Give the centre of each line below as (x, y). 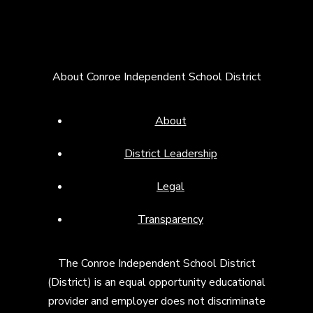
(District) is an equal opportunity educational (156, 283)
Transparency (170, 220)
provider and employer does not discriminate (156, 301)
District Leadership (170, 154)
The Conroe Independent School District (156, 264)
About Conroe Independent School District (156, 77)
